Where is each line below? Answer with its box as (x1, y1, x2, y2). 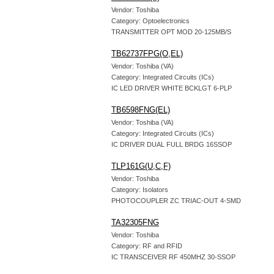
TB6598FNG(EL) (111, 105, 170, 114)
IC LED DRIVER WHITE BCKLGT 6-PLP (111, 84, 232, 92)
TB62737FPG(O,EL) (111, 49, 183, 58)
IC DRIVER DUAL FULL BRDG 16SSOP (111, 141, 232, 148)
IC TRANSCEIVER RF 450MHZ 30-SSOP (111, 253, 235, 261)
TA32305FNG (111, 218, 159, 227)
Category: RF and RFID (111, 242, 182, 250)
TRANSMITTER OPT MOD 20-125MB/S (111, 28, 231, 35)
